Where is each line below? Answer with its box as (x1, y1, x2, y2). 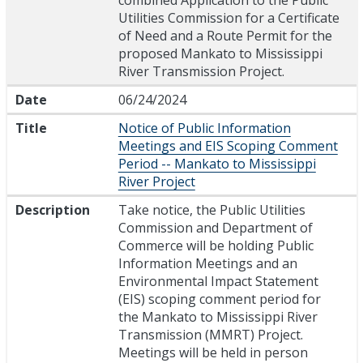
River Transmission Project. (117, 62, 284, 81)
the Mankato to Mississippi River (117, 308, 318, 327)
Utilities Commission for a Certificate (117, 9, 340, 28)
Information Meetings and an (117, 254, 297, 273)
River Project (117, 173, 195, 191)
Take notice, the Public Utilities (117, 201, 305, 220)
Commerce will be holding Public (117, 237, 314, 255)
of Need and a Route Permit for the (117, 27, 332, 45)
